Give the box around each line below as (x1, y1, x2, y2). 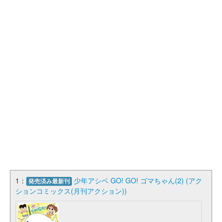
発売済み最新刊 (28, 176, 70, 185)
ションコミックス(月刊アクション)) (15, 185, 127, 196)
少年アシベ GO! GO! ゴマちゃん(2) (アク (74, 175, 202, 185)
